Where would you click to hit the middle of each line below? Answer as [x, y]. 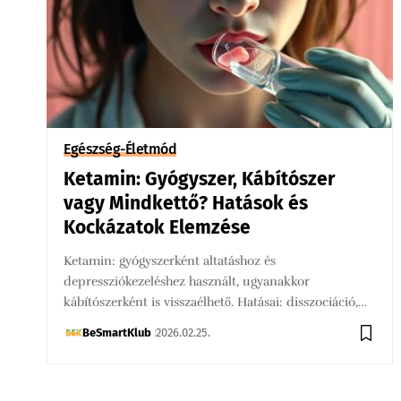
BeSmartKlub [117, 332]
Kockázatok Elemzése [158, 227]
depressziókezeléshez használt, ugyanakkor [187, 281]
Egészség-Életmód [120, 149]
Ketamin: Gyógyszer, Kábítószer [200, 179]
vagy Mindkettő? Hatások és [186, 203]
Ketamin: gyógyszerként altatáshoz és [170, 260]
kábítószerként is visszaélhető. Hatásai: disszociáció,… [216, 302]
